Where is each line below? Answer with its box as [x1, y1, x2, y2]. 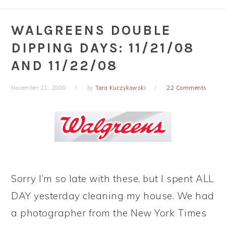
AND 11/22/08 [11, 58, 118, 74]
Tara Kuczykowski [95, 84, 146, 91]
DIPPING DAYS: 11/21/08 [11, 40, 195, 56]
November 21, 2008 [11, 84, 67, 91]
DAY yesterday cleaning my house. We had [11, 190, 214, 202]
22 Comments [166, 84, 207, 91]
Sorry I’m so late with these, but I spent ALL [11, 173, 214, 185]
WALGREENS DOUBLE [11, 22, 172, 38]
